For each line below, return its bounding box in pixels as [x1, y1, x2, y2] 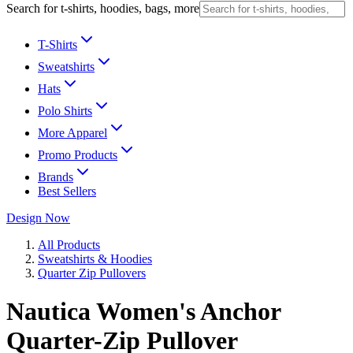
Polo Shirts [38, 104, 92, 117]
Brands [38, 170, 73, 184]
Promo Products [38, 148, 117, 162]
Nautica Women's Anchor [6, 297, 281, 326]
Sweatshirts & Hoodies [38, 252, 152, 266]
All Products [38, 238, 100, 251]
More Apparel [38, 126, 107, 139]
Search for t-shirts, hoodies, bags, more [6, 2, 199, 15]
